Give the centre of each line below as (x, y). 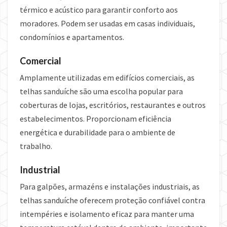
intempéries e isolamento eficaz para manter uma (107, 214)
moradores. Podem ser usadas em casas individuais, (107, 24)
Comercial (41, 61)
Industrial (40, 170)
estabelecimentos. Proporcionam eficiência (96, 119)
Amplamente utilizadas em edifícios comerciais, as (107, 78)
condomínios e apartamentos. (72, 37)
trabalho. (36, 146)
